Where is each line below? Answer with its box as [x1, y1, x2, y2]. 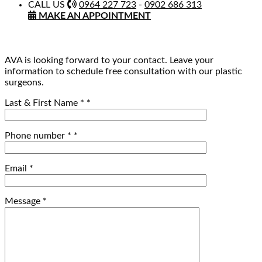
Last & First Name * [5, 98, 87, 108]
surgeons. [5, 78, 44, 88]
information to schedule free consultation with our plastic [5, 67, 242, 77]
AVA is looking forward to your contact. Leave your [5, 56, 213, 65]
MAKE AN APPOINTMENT [39, 11, 151, 21]
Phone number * [5, 131, 74, 141]
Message [5, 196, 43, 206]
